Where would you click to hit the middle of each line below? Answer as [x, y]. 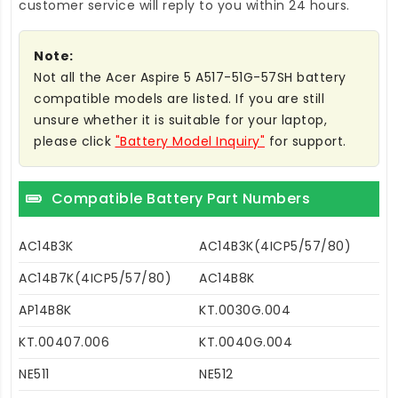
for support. [306, 141]
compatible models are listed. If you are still [179, 98]
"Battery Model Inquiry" [190, 141]
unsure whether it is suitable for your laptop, [180, 119]
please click [75, 141]
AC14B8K [227, 278]
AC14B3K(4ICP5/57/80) [275, 246]
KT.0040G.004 [246, 342]
